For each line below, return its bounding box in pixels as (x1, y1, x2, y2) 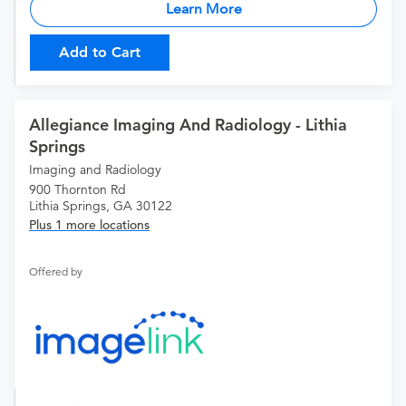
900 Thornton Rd (29, 181, 126, 198)
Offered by (29, 265, 82, 279)
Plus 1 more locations (29, 217, 150, 234)
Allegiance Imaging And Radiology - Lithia (29, 114, 347, 136)
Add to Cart (59, 43, 140, 62)
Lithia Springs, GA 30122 (29, 198, 172, 215)
